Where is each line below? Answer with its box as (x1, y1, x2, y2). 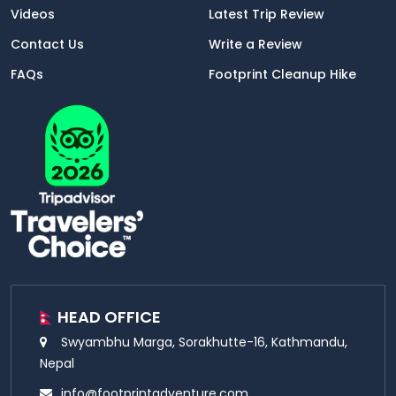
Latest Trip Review (209, 4, 324, 23)
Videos (11, 4, 55, 23)
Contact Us (11, 34, 84, 53)
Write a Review (209, 34, 302, 53)
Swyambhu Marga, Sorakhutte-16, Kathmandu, (61, 333, 347, 352)
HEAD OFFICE (57, 306, 161, 329)
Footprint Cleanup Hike (209, 65, 356, 83)
